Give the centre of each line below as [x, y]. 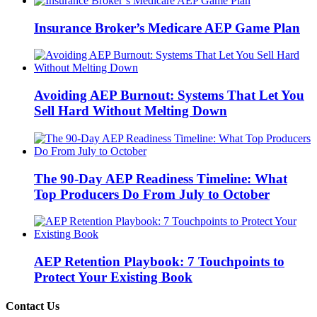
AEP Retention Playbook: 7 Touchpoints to [159, 261]
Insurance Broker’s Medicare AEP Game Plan [167, 28]
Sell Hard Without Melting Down [131, 111]
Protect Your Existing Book [113, 277]
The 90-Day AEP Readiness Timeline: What [161, 178]
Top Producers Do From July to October [152, 194]
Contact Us [33, 306]
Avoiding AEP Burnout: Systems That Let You [169, 96]
